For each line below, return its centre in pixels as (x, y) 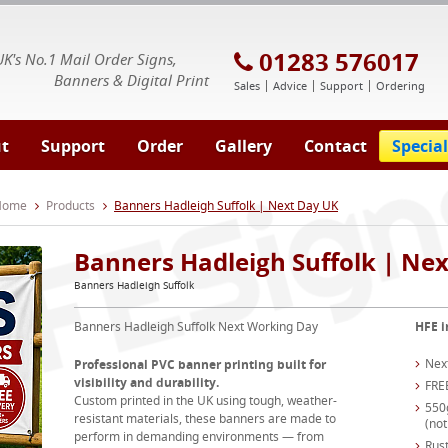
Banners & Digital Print (131, 80)
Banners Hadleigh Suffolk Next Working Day (195, 326)
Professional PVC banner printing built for (199, 364)
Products (70, 205)
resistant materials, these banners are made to (204, 418)
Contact (335, 146)
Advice (290, 85)
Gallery (243, 146)
